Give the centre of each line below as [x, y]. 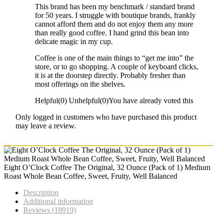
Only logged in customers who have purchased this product [106, 117]
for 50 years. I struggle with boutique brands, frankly [115, 15]
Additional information [58, 201]
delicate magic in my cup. [74, 41]
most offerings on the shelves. [80, 84]
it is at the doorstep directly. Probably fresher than [110, 75]
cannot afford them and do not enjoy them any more [114, 24]
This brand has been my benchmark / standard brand [115, 6]
